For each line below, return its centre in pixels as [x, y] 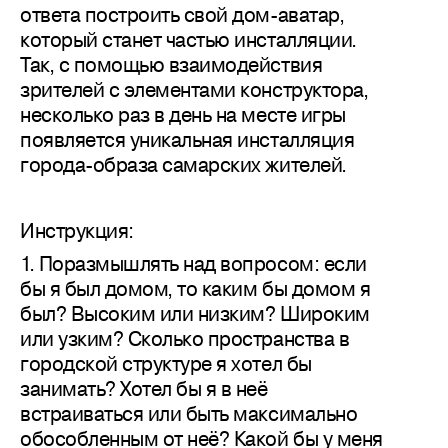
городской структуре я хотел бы [166, 363]
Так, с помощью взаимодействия [171, 64]
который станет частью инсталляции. [188, 39]
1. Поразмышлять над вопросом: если [193, 263]
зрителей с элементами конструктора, [194, 89]
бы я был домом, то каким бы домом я [195, 288]
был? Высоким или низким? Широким [195, 313]
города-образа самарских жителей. [183, 164]
